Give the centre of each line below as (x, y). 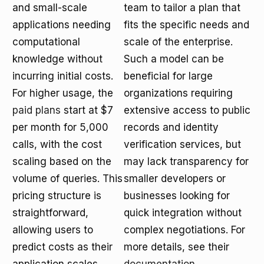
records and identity (171, 127)
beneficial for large (168, 76)
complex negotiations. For (184, 230)
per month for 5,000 (60, 127)
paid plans (37, 110)
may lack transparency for (186, 161)
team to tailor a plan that (182, 8)
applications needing (62, 25)
